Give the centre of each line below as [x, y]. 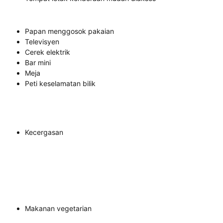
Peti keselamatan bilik [60, 83]
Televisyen [42, 42]
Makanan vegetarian [58, 208]
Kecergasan [44, 132]
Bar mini [38, 62]
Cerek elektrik [48, 52]
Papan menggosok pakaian [69, 31]
